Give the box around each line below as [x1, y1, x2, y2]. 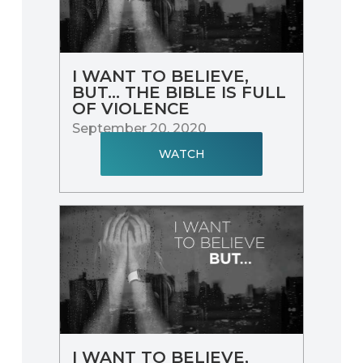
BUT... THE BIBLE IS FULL [72, 82, 287, 102]
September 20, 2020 [72, 120, 207, 136]
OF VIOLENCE [72, 98, 190, 118]
